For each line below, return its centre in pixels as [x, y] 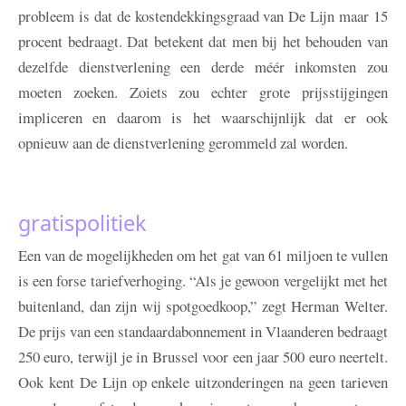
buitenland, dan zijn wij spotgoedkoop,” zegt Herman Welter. [203, 306]
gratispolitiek [82, 223]
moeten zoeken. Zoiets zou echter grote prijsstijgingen [203, 92]
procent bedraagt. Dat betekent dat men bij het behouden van [203, 42]
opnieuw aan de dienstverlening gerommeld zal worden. [183, 143]
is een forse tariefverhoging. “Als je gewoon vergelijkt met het [203, 281]
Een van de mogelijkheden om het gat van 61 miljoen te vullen [203, 256]
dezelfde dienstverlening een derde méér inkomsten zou [203, 67]
